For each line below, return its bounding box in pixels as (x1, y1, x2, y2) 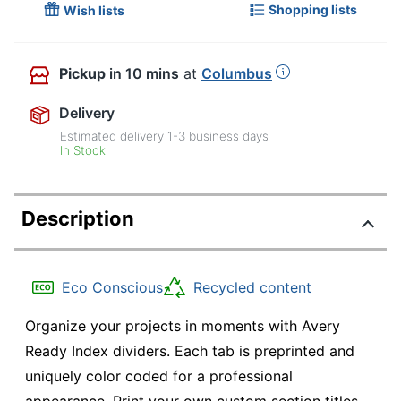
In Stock (60, 143, 107, 158)
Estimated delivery (60, 129, 168, 144)
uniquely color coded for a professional (25, 367, 293, 386)
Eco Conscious (62, 278, 163, 297)
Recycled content (193, 278, 311, 297)
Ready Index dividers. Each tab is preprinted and (25, 342, 354, 361)
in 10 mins (109, 64, 179, 83)
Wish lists (64, 3, 124, 19)
